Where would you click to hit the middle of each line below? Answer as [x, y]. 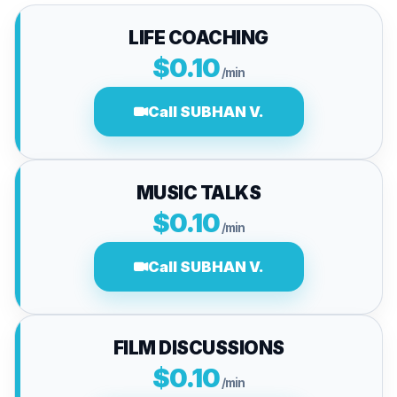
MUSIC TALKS [198, 193]
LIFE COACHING [198, 38]
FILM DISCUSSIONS [198, 348]
